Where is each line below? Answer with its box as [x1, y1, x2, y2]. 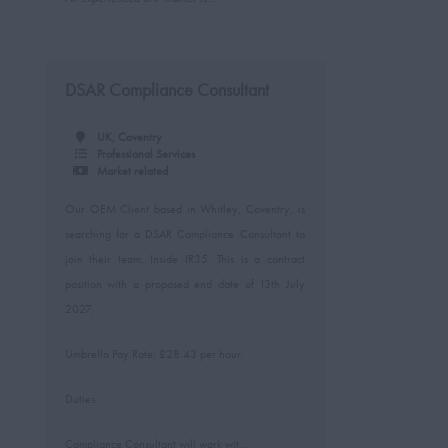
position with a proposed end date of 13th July [64, 276, 305, 292]
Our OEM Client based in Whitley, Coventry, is [64, 201, 305, 217]
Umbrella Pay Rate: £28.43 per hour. [64, 346, 243, 362]
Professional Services [96, 146, 195, 162]
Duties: [64, 391, 98, 407]
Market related [96, 163, 168, 179]
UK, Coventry [96, 129, 162, 145]
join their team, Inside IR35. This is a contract [64, 251, 305, 267]
